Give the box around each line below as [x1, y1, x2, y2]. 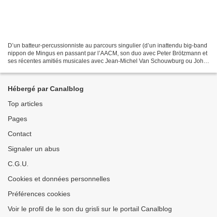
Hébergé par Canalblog [8, 85, 84, 93]
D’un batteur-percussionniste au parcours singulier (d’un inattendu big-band [8, 42, 207, 49]
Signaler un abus [8, 145, 60, 153]
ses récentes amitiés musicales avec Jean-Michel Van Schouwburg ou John [8, 57, 207, 64]
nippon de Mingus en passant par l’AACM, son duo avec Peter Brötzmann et [8, 49, 207, 57]
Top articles [8, 100, 43, 108]
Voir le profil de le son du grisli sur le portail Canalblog [8, 205, 172, 213]
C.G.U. [8, 160, 29, 168]
